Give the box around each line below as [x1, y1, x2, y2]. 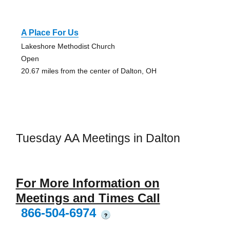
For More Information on [15, 176, 160, 190]
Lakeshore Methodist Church [21, 42, 115, 51]
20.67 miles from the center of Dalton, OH [21, 67, 157, 75]
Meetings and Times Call [15, 190, 160, 205]
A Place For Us [21, 28, 79, 37]
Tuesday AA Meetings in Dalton [15, 131, 180, 145]
